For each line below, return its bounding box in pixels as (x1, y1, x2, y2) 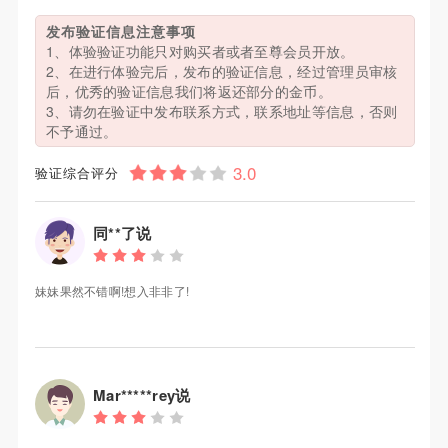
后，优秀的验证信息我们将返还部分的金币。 (45, 81, 332, 102)
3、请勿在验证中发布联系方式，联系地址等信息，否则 (45, 101, 398, 122)
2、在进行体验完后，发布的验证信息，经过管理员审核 (45, 61, 398, 82)
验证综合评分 (34, 163, 119, 183)
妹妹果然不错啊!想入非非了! (34, 282, 190, 300)
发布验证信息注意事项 (45, 21, 196, 42)
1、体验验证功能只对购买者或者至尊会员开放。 (45, 41, 355, 62)
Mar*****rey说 (92, 384, 191, 407)
